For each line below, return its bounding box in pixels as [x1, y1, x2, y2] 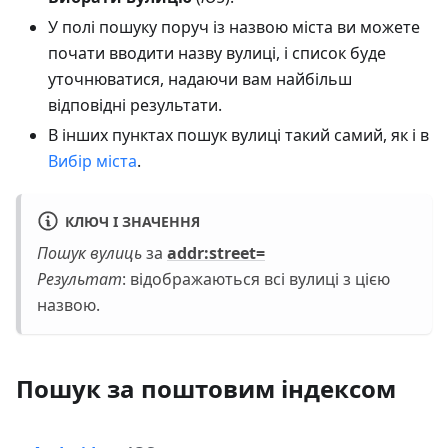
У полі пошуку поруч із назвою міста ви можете [48, 15, 420, 38]
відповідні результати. [48, 93, 222, 116]
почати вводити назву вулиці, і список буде [48, 41, 386, 64]
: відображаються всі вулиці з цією [122, 267, 390, 290]
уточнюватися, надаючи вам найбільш [48, 67, 352, 90]
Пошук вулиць [37, 241, 142, 264]
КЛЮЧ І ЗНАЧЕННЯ [64, 211, 200, 231]
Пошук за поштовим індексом [16, 371, 396, 405]
